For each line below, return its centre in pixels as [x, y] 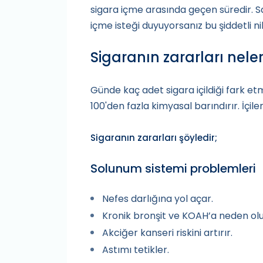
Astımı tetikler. [136, 250]
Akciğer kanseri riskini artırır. [167, 233]
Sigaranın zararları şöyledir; [154, 138]
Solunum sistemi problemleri [173, 169]
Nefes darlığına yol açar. [158, 199]
